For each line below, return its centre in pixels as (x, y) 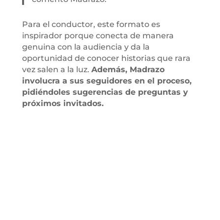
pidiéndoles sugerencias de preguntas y (105, 92)
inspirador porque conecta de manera (98, 35)
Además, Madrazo (128, 69)
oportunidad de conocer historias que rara (106, 58)
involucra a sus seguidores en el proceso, (107, 81)
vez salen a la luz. (56, 69)
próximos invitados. (63, 103)
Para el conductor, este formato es (91, 24)
